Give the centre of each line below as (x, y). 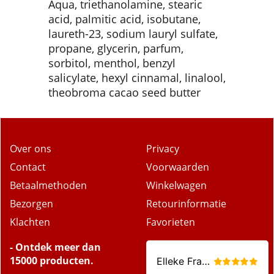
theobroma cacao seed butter (124, 92)
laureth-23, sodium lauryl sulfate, (133, 33)
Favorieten (171, 222)
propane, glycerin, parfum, (116, 48)
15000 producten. (52, 260)
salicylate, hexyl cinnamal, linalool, (137, 77)
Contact (28, 167)
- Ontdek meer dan (55, 247)
